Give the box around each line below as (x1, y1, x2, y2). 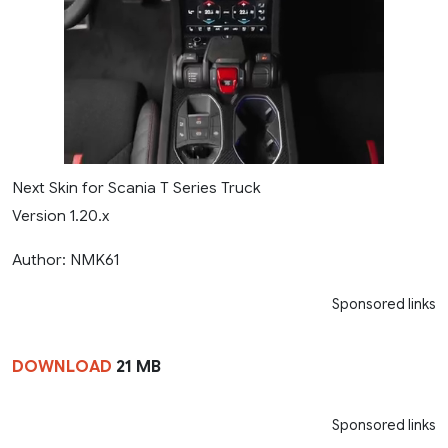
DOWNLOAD (12, 357, 112, 378)
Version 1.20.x (12, 206, 109, 226)
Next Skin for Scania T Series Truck (12, 178, 261, 198)
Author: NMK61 (12, 250, 119, 270)
